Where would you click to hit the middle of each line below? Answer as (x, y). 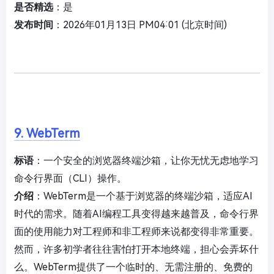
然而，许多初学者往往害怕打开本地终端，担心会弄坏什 (136, 250)
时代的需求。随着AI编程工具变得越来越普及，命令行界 (136, 214)
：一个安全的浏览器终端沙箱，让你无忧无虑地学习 (146, 161)
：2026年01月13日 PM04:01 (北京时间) (140, 25)
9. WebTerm (47, 134)
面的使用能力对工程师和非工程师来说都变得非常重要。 (136, 232)
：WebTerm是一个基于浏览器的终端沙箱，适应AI (143, 196)
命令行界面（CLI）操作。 (70, 179)
